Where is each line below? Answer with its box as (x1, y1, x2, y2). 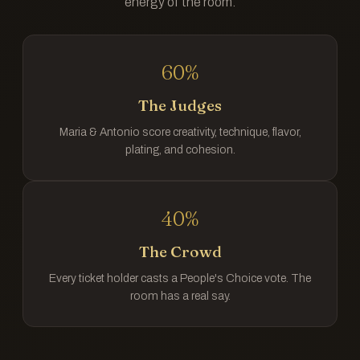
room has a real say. (129, 290, 231, 302)
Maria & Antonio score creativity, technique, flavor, (59, 126, 301, 138)
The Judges (138, 96, 222, 115)
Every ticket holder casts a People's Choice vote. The (49, 272, 311, 284)
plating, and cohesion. (125, 144, 235, 156)
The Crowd (138, 242, 222, 261)
